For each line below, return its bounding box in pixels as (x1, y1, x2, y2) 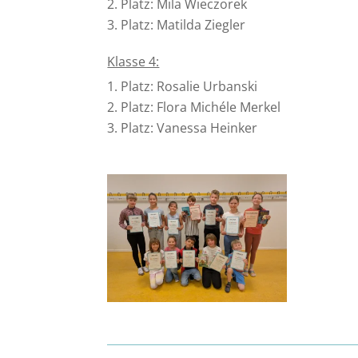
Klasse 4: (107, 52, 160, 70)
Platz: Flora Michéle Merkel (121, 97, 281, 116)
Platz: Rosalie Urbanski (121, 77, 258, 95)
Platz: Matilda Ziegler (121, 15, 246, 34)
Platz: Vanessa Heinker (121, 118, 258, 137)
